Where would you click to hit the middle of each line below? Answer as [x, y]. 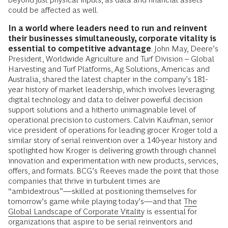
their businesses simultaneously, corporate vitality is [112, 38]
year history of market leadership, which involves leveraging [111, 89]
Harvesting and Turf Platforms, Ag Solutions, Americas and [109, 69]
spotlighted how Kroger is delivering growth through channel [112, 150]
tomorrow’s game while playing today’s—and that [96, 201]
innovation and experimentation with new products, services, [113, 161]
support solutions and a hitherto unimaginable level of [102, 110]
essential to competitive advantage [80, 49]
